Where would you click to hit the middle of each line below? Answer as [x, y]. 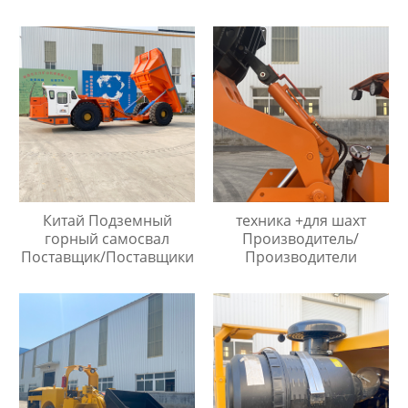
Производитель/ [301, 238]
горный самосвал [107, 238]
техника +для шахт [301, 220]
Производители [301, 256]
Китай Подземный [107, 220]
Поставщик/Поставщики [107, 256]
